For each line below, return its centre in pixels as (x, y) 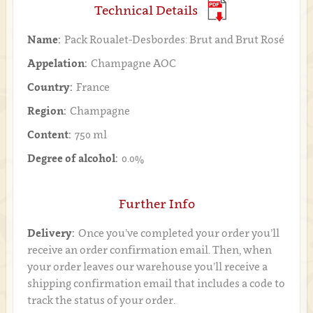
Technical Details (146, 10)
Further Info (156, 204)
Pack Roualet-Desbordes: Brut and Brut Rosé (174, 39)
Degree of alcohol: (72, 158)
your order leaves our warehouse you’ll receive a (147, 266)
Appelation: (57, 63)
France (93, 87)
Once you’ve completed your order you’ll (179, 233)
